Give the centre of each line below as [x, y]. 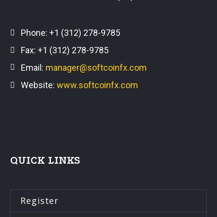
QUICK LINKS [45, 160]
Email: [33, 67]
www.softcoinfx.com [97, 85]
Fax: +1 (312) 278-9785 [65, 50]
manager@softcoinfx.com [96, 67]
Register [40, 200]
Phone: [35, 32]
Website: [39, 85]
